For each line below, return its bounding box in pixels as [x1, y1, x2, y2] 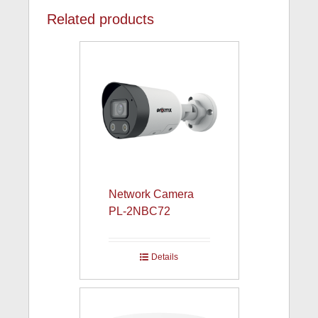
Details [151, 252, 178, 263]
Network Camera [108, 188, 194, 201]
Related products [46, 11, 154, 28]
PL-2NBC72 [108, 205, 170, 218]
